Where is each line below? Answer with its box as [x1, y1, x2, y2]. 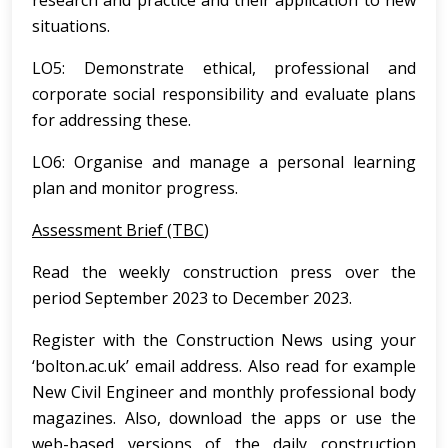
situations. [32, 15, 110, 37]
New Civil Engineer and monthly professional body [32, 381, 416, 403]
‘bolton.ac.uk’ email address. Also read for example [32, 355, 416, 377]
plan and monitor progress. [32, 177, 238, 199]
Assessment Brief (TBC [32, 219, 204, 241]
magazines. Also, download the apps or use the [32, 407, 416, 429]
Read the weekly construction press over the [32, 261, 416, 283]
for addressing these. [32, 109, 191, 131]
